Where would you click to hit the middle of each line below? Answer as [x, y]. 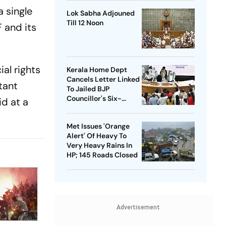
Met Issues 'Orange [98, 126]
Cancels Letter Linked [103, 79]
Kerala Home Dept [97, 70]
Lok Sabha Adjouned [100, 13]
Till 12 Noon [85, 23]
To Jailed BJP [88, 89]
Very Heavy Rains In [99, 146]
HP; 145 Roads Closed [102, 155]
